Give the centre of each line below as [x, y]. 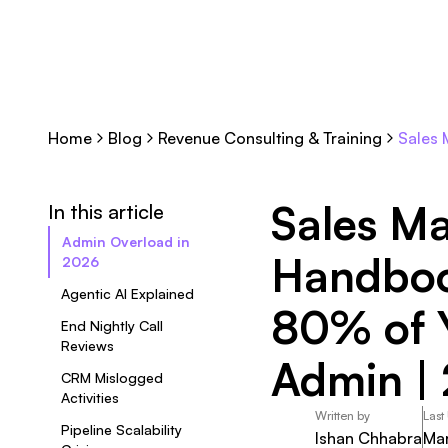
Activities [90, 397]
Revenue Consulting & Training [270, 138]
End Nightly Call [112, 325]
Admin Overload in [126, 241]
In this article [106, 211]
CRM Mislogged [112, 377]
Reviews [87, 345]
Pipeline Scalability [121, 429]
